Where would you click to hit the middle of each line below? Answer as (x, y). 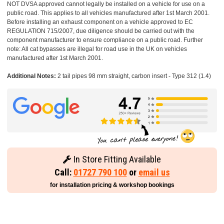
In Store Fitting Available (116, 159)
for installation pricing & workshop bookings (112, 185)
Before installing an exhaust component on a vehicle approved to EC (100, 22)
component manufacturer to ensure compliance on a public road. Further (105, 40)
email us (154, 172)
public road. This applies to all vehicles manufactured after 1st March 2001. (108, 13)
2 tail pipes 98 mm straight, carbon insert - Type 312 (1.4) (133, 76)
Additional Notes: (31, 76)
